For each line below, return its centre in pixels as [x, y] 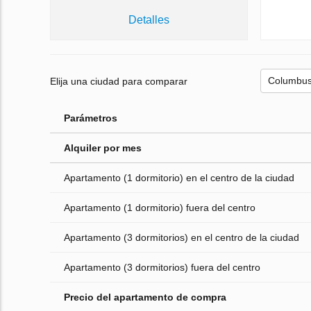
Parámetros [91, 118]
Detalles [149, 20]
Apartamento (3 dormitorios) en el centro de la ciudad [182, 238]
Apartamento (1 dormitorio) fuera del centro [160, 208]
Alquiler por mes [103, 148]
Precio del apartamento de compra [145, 297]
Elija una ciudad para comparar [119, 81]
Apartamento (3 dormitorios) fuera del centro [162, 268]
